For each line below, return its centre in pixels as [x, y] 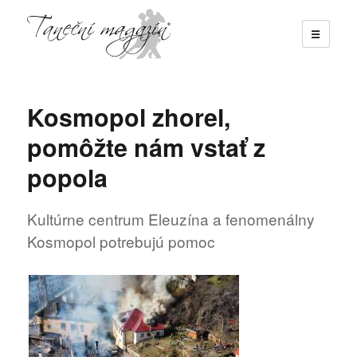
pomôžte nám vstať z [147, 147]
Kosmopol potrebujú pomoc [122, 241]
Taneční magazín [100, 82]
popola [68, 177]
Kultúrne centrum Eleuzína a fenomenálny [171, 219]
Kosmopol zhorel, [129, 116]
